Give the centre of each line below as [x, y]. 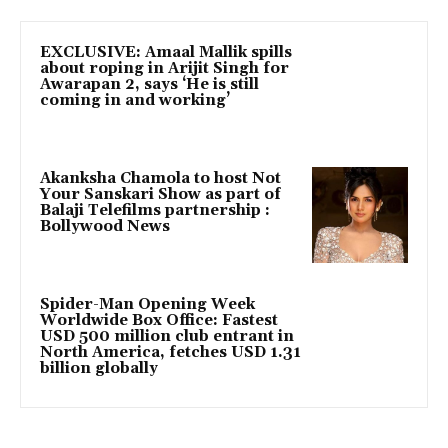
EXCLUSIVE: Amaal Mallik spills [166, 53]
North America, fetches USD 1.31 [170, 352]
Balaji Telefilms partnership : [155, 211]
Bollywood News [105, 227]
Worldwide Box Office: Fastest [159, 320]
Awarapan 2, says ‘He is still [149, 85]
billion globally [99, 368]
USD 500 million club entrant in [167, 336]
